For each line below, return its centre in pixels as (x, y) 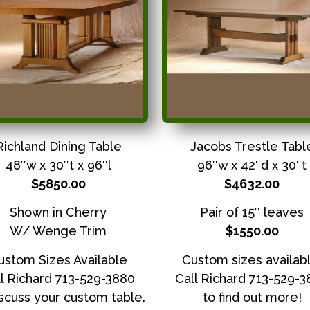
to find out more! (252, 297)
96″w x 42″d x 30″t (252, 165)
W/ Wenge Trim (58, 231)
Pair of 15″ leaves (252, 212)
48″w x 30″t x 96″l (58, 165)
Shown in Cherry (58, 212)
